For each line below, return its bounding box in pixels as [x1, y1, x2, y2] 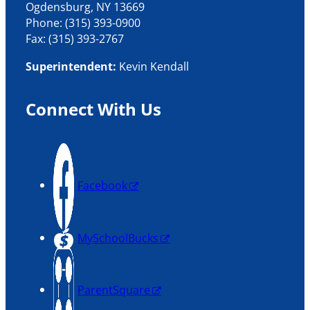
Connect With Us [26, 98, 162, 121]
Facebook [77, 177, 128, 194]
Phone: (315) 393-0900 [26, 15, 141, 31]
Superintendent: [26, 57, 120, 74]
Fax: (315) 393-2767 [26, 30, 125, 47]
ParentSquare [77, 282, 151, 298]
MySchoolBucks [77, 229, 159, 246]
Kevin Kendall [119, 57, 190, 74]
